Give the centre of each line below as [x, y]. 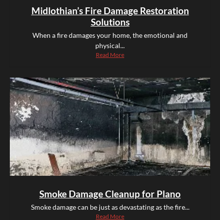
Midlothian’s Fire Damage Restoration [110, 11]
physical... [110, 46]
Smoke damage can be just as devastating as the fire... [110, 207]
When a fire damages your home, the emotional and [110, 35]
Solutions [110, 22]
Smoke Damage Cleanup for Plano [110, 194]
